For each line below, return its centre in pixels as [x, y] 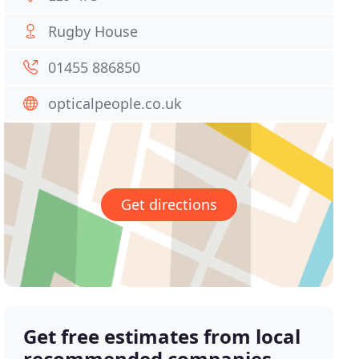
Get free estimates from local [162, 337]
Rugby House [93, 31]
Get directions [169, 205]
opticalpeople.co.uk [115, 103]
